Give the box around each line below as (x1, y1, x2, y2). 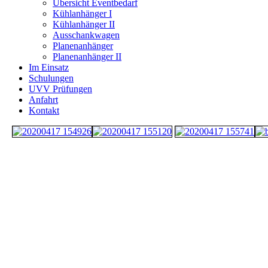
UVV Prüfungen (29, 84, 92, 94)
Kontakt (29, 105, 59, 115)
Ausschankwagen (53, 30, 120, 40)
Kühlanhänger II (53, 19, 115, 29)
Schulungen (29, 73, 74, 83)
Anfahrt (29, 95, 58, 105)
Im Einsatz (29, 62, 69, 72)
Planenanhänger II (53, 51, 121, 62)
